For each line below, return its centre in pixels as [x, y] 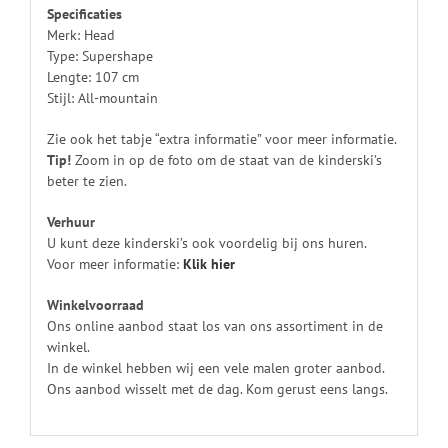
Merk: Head [80, 34]
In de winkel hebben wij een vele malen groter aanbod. [215, 367]
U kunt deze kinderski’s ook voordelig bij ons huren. [206, 242]
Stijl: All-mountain [102, 97]
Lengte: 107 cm [92, 76]
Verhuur [70, 221]
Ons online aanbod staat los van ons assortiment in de [214, 325]
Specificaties [84, 13]
